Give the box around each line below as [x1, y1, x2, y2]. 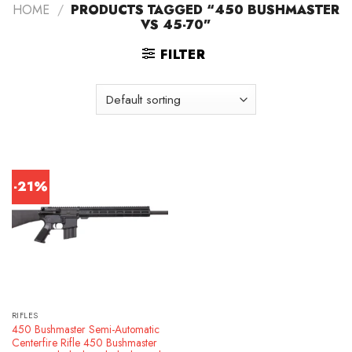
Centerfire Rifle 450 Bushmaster [11, 334, 157, 350]
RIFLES [11, 310, 38, 322]
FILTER [159, 46, 206, 64]
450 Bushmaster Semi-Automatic [11, 321, 159, 337]
